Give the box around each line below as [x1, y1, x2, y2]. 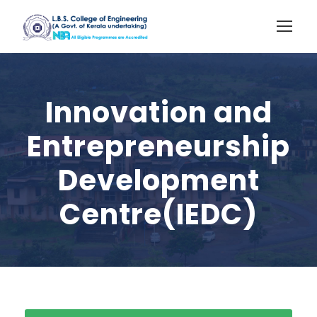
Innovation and [45, 93, 272, 132]
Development [57, 161, 260, 200]
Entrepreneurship [27, 127, 290, 166]
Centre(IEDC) [59, 195, 258, 234]
